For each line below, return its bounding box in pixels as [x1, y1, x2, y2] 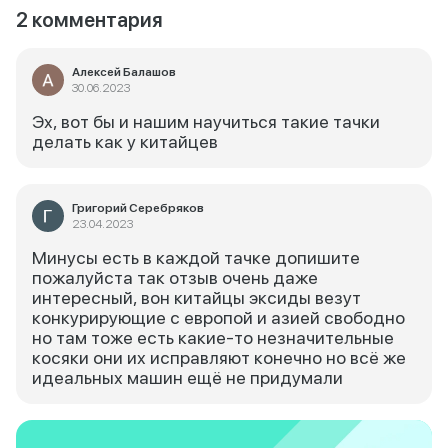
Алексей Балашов [72, 65, 176, 79]
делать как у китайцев [32, 131, 218, 152]
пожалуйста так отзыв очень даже [32, 267, 318, 288]
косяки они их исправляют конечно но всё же [32, 347, 406, 368]
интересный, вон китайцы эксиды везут [32, 287, 361, 308]
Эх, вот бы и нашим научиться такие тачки [32, 111, 380, 132]
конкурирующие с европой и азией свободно [32, 307, 405, 328]
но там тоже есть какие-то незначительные [32, 327, 394, 348]
